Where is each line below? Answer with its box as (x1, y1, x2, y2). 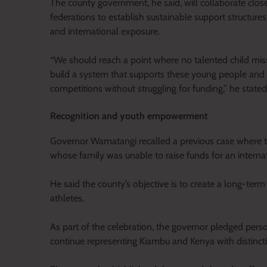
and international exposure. (50, 26, 160, 38)
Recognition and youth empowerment (50, 110, 208, 122)
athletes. (50, 193, 84, 204)
